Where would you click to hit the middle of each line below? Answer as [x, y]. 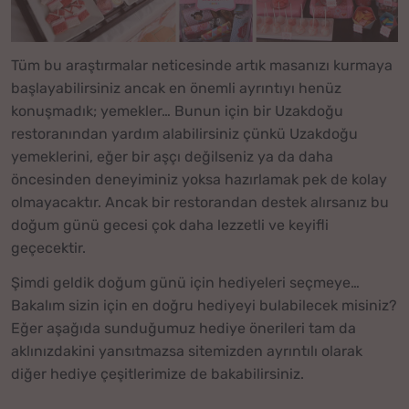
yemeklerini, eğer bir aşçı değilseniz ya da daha [172, 156]
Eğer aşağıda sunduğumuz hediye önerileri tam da [184, 329]
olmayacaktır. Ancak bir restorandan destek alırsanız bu [200, 202]
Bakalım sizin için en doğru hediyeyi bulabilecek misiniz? [204, 306]
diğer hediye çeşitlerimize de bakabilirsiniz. [157, 374]
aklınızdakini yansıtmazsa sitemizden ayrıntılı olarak [187, 351]
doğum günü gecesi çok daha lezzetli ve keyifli [170, 225]
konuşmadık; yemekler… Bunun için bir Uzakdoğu [177, 110]
